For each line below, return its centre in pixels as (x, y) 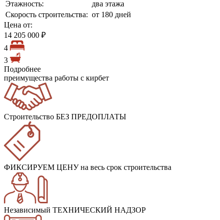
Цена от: (18, 25)
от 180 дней (111, 14)
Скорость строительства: (47, 14)
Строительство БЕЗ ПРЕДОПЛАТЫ (65, 116)
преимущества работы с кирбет (56, 78)
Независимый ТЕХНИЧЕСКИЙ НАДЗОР (75, 210)
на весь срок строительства (125, 167)
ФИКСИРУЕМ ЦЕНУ (41, 167)
